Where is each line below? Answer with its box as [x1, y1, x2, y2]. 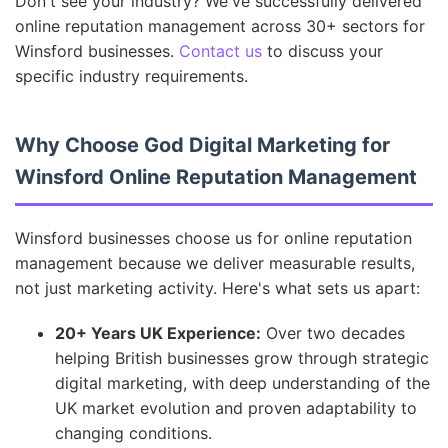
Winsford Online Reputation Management [15, 165, 417, 189]
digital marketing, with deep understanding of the [55, 373, 430, 393]
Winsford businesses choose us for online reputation [15, 228, 412, 248]
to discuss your [262, 41, 383, 61]
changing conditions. [55, 423, 212, 443]
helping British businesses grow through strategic [55, 348, 429, 368]
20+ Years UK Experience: [55, 323, 261, 343]
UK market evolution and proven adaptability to [55, 398, 417, 418]
